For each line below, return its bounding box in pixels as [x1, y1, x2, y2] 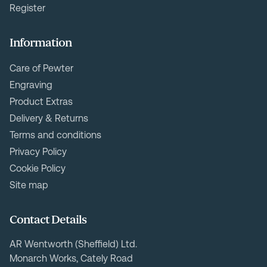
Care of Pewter [10, 63, 73, 74]
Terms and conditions [10, 129, 101, 141]
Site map [10, 179, 48, 191]
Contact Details [10, 213, 86, 228]
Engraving [10, 79, 52, 91]
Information [10, 36, 72, 51]
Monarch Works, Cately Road [10, 253, 133, 265]
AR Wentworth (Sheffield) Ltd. [10, 238, 137, 250]
